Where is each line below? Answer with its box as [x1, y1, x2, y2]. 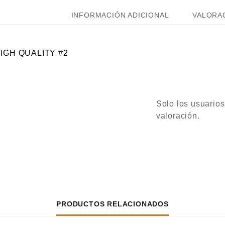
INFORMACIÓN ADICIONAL [71, 11, 169, 19]
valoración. [156, 111, 200, 120]
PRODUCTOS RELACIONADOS [56, 200, 169, 208]
